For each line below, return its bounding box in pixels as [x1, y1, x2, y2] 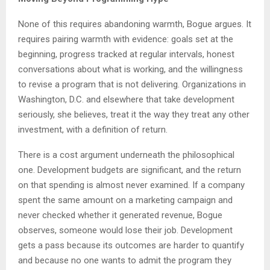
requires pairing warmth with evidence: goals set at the [18, 34, 233, 45]
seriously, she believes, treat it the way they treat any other [18, 109, 250, 121]
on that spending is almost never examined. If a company [18, 180, 245, 191]
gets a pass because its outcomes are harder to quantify [18, 240, 244, 251]
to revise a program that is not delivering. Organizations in [18, 79, 246, 90]
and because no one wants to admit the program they [18, 255, 231, 266]
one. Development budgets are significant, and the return [18, 165, 241, 176]
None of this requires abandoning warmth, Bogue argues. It [18, 19, 251, 30]
